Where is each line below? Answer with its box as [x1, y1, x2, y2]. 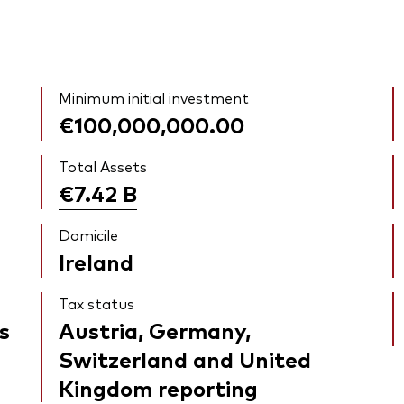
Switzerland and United [59, 344, 312, 374]
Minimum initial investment [59, 87, 250, 108]
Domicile [59, 225, 119, 245]
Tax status [59, 293, 135, 314]
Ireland [59, 246, 134, 277]
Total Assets [59, 156, 148, 177]
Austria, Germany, [59, 315, 252, 345]
